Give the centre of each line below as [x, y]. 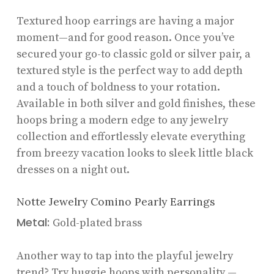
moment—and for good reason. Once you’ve [125, 37]
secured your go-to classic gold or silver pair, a [133, 54]
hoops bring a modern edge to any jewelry [122, 120]
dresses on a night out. [73, 169]
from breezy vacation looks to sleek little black [135, 153]
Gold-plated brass [97, 223]
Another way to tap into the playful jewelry [124, 256]
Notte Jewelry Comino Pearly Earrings [116, 201]
